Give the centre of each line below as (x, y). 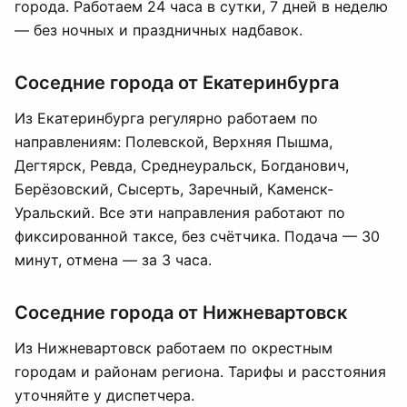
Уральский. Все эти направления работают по (180, 213)
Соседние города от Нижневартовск (181, 313)
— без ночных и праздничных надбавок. (159, 30)
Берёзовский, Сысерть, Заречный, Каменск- (174, 189)
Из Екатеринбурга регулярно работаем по (166, 118)
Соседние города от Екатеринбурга (177, 83)
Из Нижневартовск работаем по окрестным (174, 348)
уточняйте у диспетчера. (104, 395)
